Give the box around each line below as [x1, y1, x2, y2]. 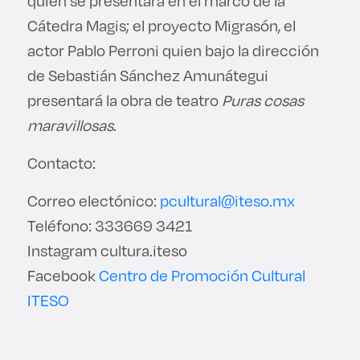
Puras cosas [221, 88, 304, 111]
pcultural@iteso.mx [159, 189, 295, 211]
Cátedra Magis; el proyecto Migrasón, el [27, 14, 296, 36]
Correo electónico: [27, 189, 160, 211]
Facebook [27, 264, 99, 286]
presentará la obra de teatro [27, 88, 222, 111]
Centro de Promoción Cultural [98, 264, 305, 286]
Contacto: [27, 151, 102, 174]
